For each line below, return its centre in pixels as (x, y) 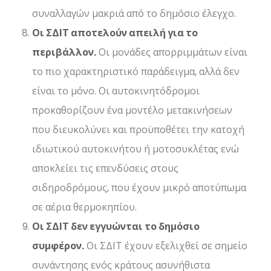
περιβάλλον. (64, 53)
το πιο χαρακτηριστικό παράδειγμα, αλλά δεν (136, 72)
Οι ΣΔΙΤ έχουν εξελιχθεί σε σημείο (166, 246)
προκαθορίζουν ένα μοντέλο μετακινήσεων (132, 111)
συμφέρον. (58, 246)
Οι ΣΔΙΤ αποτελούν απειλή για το (115, 33)
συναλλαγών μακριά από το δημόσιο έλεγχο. (134, 14)
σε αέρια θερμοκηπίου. (85, 207)
